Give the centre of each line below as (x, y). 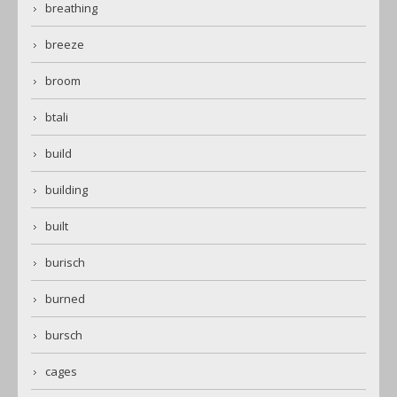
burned (65, 299)
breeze (65, 45)
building (66, 190)
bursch (64, 335)
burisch (65, 263)
